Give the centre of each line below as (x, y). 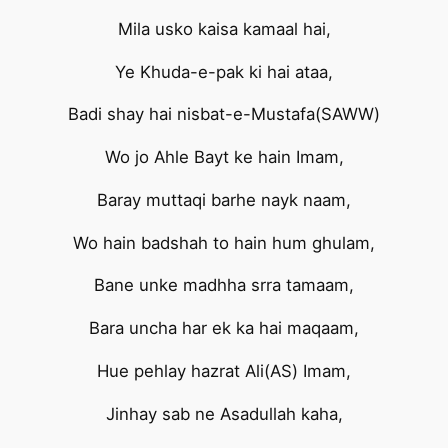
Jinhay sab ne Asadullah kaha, (224, 413)
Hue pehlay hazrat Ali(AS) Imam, (224, 371)
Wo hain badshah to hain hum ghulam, (224, 242)
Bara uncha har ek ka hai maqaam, (224, 328)
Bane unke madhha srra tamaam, (224, 285)
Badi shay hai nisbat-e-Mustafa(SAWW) (224, 114)
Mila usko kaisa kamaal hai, (224, 28)
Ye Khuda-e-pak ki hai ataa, (224, 71)
